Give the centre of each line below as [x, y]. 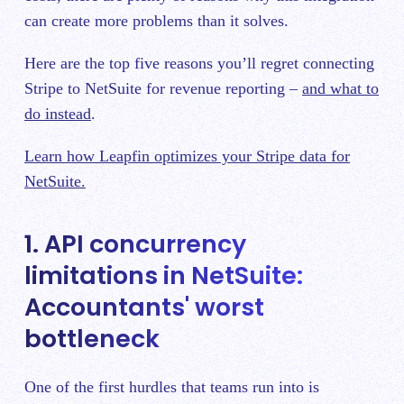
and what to [340, 88]
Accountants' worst [144, 307]
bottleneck [92, 338]
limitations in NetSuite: [164, 275]
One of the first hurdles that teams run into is [172, 387]
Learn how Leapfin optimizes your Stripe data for [187, 156]
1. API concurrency [135, 243]
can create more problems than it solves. [159, 20]
